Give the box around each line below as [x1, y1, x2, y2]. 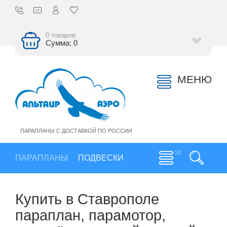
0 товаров [46, 31, 75, 39]
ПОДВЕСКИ [78, 154, 124, 162]
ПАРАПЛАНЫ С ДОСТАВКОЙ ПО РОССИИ [20, 128, 132, 134]
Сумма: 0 [46, 39, 78, 47]
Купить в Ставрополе [15, 191, 159, 207]
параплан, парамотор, [15, 207, 166, 223]
